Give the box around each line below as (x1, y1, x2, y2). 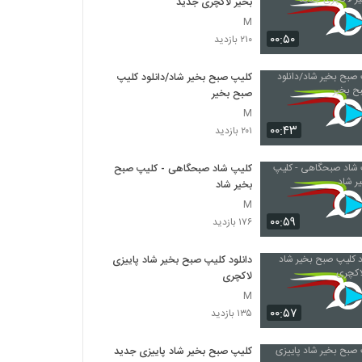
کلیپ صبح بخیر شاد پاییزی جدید (114, 343, 253, 360)
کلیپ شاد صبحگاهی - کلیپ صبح (114, 160, 253, 178)
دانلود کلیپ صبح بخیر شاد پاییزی (112, 251, 253, 269)
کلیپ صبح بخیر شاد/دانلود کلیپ (117, 69, 253, 86)
